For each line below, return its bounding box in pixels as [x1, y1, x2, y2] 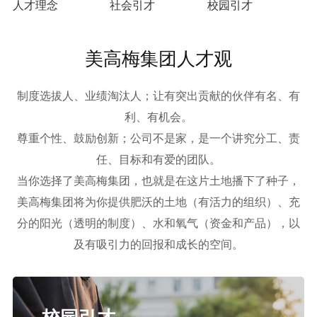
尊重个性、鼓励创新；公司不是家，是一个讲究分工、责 [17, 132, 300, 144]
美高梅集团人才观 [85, 48, 232, 69]
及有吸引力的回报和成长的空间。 [74, 238, 243, 250]
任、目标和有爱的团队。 [96, 154, 221, 166]
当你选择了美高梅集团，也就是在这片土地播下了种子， [17, 175, 300, 187]
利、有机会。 [125, 111, 192, 123]
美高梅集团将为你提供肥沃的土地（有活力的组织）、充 [17, 196, 300, 208]
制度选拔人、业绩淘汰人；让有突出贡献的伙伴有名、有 [17, 90, 300, 102]
